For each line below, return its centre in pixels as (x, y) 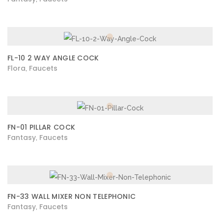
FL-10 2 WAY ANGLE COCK (53, 58)
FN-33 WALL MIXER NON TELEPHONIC (72, 196)
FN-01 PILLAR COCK (41, 127)
